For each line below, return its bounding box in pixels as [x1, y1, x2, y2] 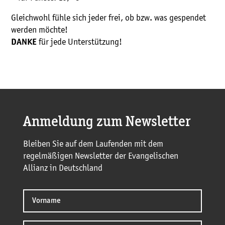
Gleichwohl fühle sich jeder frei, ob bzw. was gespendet [11, 13, 206, 23]
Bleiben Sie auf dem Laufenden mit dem [23, 140, 163, 149]
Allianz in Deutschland [23, 164, 102, 173]
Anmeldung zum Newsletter [23, 115, 190, 130]
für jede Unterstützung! [39, 37, 122, 47]
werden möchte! [11, 25, 68, 35]
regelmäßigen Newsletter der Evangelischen [23, 152, 178, 161]
